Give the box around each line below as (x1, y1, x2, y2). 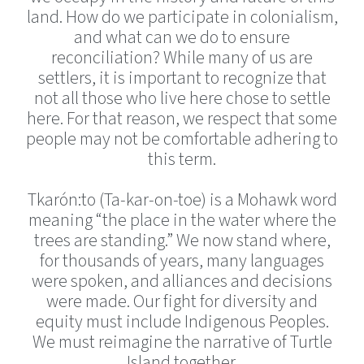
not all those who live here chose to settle (33, 85, 331, 111)
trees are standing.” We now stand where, (33, 227, 331, 253)
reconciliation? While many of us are (51, 45, 313, 71)
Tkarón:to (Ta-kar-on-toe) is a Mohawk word (27, 187, 337, 213)
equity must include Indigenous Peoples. (35, 309, 329, 335)
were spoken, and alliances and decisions (32, 268, 332, 294)
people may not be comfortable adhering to (26, 126, 338, 152)
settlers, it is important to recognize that (37, 65, 327, 91)
